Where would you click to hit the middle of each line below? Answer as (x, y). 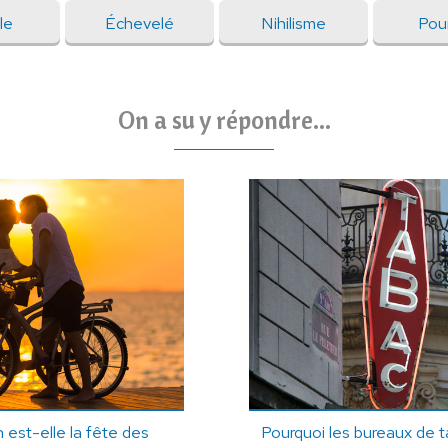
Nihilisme (293, 23)
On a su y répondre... (224, 120)
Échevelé (139, 23)
